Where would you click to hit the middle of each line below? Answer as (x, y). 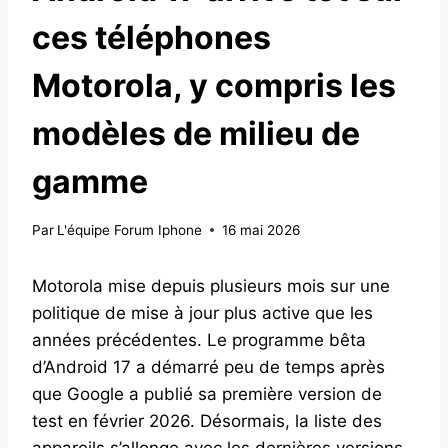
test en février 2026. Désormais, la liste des (207, 420)
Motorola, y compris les (214, 86)
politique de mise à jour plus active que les (202, 312)
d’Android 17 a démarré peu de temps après (208, 366)
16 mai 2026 (261, 229)
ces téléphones (151, 38)
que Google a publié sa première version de (207, 393)
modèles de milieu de (196, 134)
